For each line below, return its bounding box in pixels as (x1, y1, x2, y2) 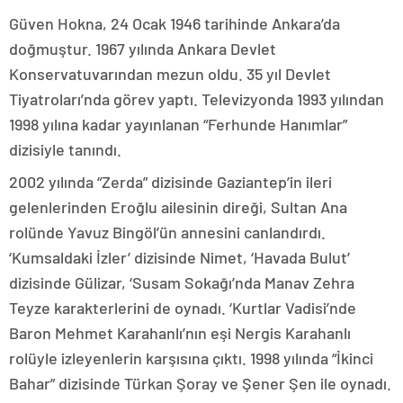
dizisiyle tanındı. (9, 139, 121, 159)
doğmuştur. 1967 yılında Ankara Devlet (9, 39, 276, 58)
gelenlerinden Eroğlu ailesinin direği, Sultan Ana (9, 197, 347, 217)
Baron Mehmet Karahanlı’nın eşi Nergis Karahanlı (9, 323, 351, 343)
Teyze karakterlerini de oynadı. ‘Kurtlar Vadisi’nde (9, 298, 356, 318)
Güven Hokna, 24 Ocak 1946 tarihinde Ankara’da (9, 13, 340, 33)
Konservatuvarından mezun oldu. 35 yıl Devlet (9, 64, 331, 84)
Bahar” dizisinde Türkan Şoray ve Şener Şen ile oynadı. (9, 373, 391, 393)
